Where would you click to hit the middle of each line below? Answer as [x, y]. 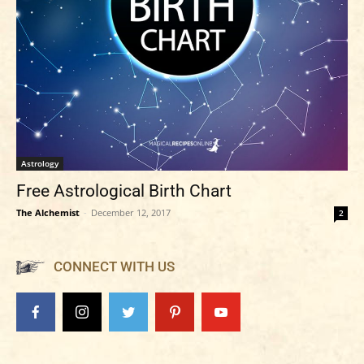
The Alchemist [48, 212]
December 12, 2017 [131, 212]
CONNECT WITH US [114, 266]
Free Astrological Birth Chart [124, 191]
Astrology [40, 163]
